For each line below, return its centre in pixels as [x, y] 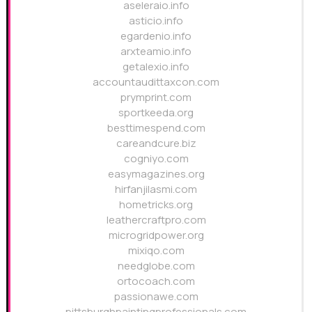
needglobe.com [156, 265]
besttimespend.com [156, 127]
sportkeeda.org [156, 112]
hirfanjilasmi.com [156, 189]
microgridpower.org [156, 235]
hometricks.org [156, 204]
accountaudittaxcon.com [156, 81]
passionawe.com [156, 296]
